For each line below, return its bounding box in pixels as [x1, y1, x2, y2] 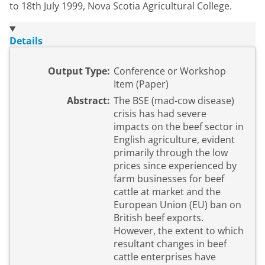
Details [9, 34, 43, 48]
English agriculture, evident [114, 133, 235, 147]
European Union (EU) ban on [114, 198, 241, 212]
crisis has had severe [114, 107, 206, 121]
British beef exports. [114, 211, 203, 225]
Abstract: [67, 94, 110, 108]
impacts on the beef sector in [114, 120, 244, 134]
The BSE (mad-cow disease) [114, 94, 234, 108]
